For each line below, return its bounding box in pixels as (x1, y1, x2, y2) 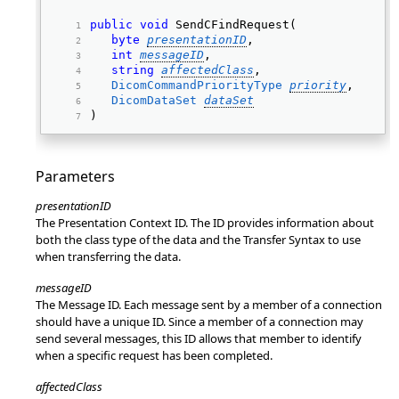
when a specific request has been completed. (36, 347, 273, 363)
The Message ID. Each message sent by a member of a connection (36, 297, 382, 313)
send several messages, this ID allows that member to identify (36, 330, 362, 346)
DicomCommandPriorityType (111, 78, 282, 92)
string (111, 63, 154, 77)
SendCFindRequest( (168, 18, 304, 31)
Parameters (36, 167, 115, 186)
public (90, 18, 133, 31)
